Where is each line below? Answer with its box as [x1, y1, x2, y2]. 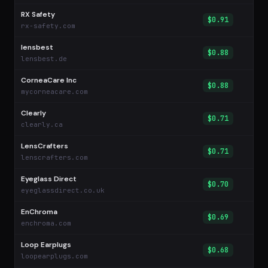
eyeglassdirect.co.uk [21, 186, 105, 194]
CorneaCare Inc [21, 75, 77, 85]
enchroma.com [21, 219, 71, 227]
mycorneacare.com [21, 87, 88, 96]
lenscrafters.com [21, 153, 88, 162]
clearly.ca [21, 120, 63, 129]
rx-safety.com [21, 22, 75, 30]
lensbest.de [21, 54, 67, 63]
